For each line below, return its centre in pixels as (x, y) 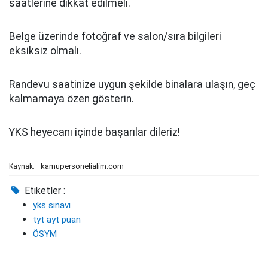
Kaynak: (22, 166)
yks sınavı (52, 205)
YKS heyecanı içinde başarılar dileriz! (95, 132)
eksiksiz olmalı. (45, 51)
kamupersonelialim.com (82, 166)
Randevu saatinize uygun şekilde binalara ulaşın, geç (132, 84)
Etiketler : (44, 191)
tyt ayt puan (57, 220)
